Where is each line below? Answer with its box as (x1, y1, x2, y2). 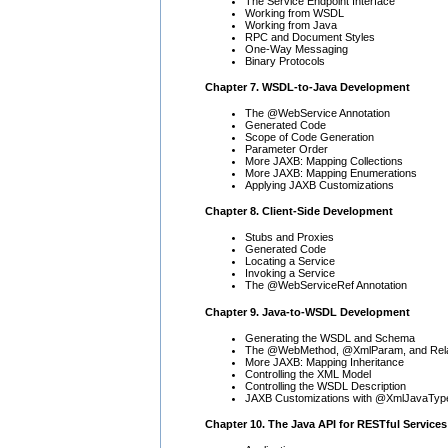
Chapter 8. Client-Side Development (205, 205, 393, 218)
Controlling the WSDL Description (245, 379, 406, 392)
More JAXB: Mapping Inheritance (245, 355, 404, 368)
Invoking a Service (245, 267, 335, 280)
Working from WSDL (245, 6, 344, 19)
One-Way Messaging (245, 42, 348, 55)
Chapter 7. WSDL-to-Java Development (205, 80, 410, 93)
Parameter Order (245, 143, 328, 156)
